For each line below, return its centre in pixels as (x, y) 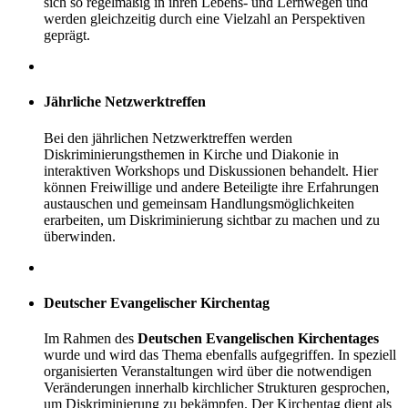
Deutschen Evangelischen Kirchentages (258, 339)
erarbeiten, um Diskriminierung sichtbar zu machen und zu (212, 219)
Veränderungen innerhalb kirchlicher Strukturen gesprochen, (217, 388)
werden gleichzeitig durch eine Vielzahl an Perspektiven (204, 19)
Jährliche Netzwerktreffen (125, 102)
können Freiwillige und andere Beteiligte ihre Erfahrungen (211, 187)
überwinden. (80, 236)
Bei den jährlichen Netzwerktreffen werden (168, 138)
